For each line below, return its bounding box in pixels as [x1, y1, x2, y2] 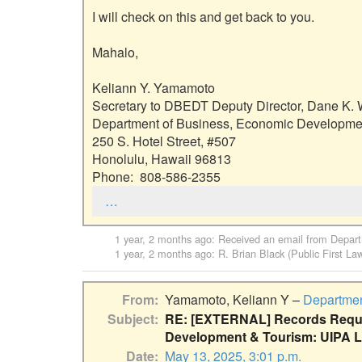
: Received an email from [212, 230, 330, 246]
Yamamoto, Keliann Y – [165, 289, 303, 309]
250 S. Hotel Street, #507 [92, 132, 236, 151]
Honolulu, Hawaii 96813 [92, 149, 231, 169]
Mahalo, [92, 43, 138, 62]
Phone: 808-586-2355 [92, 167, 221, 187]
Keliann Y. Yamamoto [92, 78, 215, 98]
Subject [107, 309, 154, 328]
